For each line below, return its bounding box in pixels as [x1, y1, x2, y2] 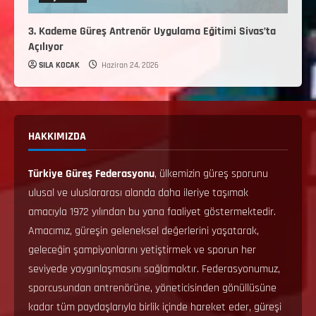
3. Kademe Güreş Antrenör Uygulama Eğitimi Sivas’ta [28, 23, 276, 39]
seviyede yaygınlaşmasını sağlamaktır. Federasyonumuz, [28, 261, 280, 276]
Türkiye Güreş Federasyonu [28, 166, 154, 181]
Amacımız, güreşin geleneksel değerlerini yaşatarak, [28, 223, 259, 238]
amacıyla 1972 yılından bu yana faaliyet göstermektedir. [28, 204, 276, 219]
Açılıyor [28, 39, 63, 54]
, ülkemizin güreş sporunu [154, 166, 268, 181]
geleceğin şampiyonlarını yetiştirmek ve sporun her [28, 242, 256, 257]
